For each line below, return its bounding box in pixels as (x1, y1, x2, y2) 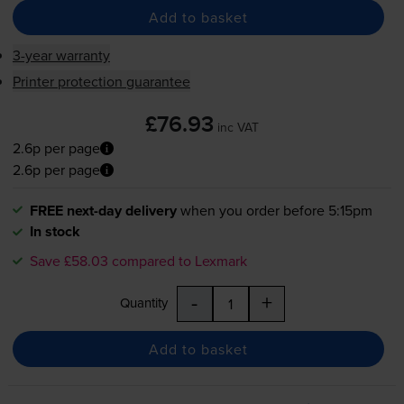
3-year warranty (12, 45, 110, 66)
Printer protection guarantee (12, 71, 190, 92)
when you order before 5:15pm (179, 200, 372, 221)
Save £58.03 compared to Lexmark (29, 251, 247, 271)
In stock (29, 221, 80, 243)
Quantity (119, 293, 168, 313)
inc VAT (217, 118, 259, 137)
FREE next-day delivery (29, 200, 177, 222)
